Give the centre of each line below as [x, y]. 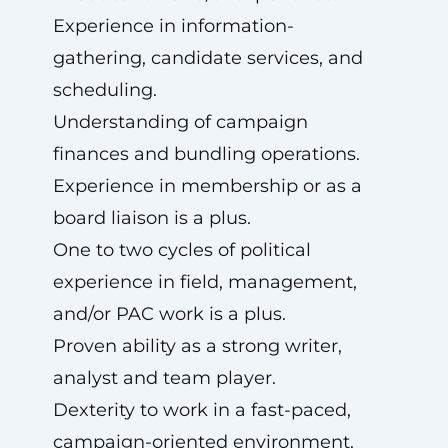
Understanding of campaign [180, 122]
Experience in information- [173, 26]
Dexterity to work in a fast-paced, [201, 410]
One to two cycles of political [181, 250]
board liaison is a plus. [151, 218]
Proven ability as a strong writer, [197, 346]
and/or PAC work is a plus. [169, 314]
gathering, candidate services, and [207, 58]
